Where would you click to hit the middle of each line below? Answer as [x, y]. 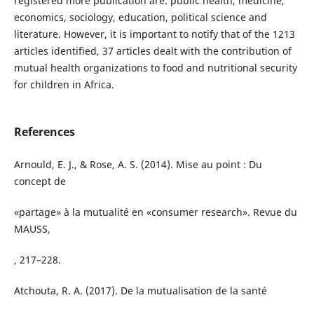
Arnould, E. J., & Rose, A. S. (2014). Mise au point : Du [138, 165]
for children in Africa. [65, 84]
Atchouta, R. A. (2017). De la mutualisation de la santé [140, 291]
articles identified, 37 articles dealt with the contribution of [152, 50]
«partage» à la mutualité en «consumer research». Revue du [155, 212]
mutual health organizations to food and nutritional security [155, 67]
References [44, 132]
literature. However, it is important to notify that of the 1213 [154, 34]
